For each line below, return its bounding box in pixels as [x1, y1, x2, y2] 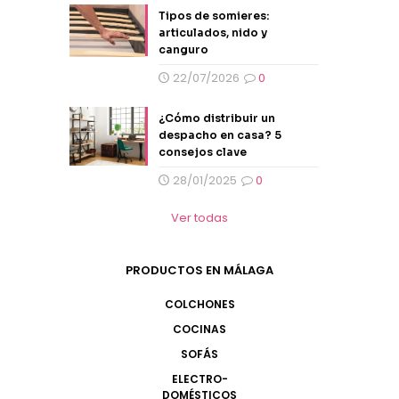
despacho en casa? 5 [158, 127, 281, 142]
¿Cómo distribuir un [158, 110, 275, 125]
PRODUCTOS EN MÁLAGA [126, 261, 273, 279]
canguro [158, 42, 208, 56]
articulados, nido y [158, 25, 267, 39]
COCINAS [173, 321, 226, 337]
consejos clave [158, 144, 247, 159]
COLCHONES [164, 296, 235, 312]
